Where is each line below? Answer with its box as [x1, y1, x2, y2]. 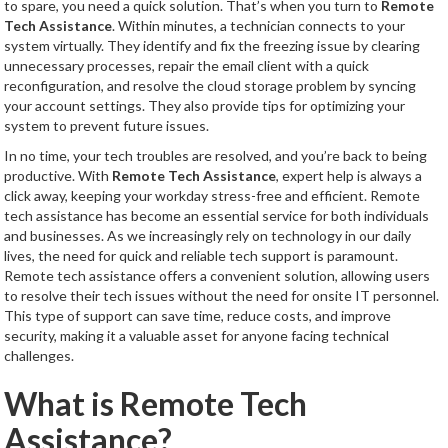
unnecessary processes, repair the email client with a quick [4, 57, 370, 74]
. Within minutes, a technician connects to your [112, 17, 406, 34]
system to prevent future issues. [4, 117, 210, 134]
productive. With [4, 167, 113, 184]
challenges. [4, 347, 75, 364]
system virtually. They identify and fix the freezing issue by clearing [4, 37, 421, 54]
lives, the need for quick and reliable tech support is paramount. [4, 247, 399, 264]
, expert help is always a [276, 167, 423, 184]
